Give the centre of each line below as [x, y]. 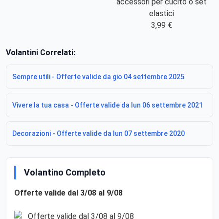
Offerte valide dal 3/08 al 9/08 [68, 193]
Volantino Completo [65, 172]
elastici [161, 13]
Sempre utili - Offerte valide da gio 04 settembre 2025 [98, 77]
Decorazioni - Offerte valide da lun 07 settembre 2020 [99, 133]
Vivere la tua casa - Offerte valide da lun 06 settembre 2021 [108, 105]
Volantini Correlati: [41, 52]
